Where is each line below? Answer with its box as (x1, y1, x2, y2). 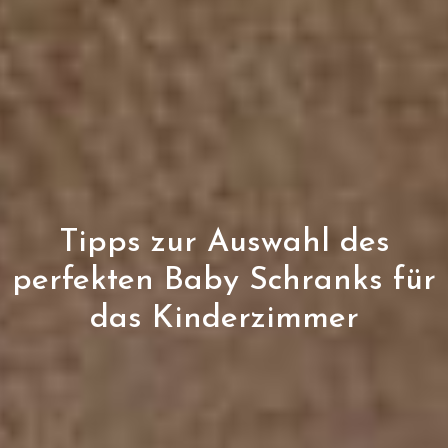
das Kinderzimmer (89, 302, 359, 335)
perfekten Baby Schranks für (12, 264, 436, 297)
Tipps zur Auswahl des (58, 226, 390, 259)
